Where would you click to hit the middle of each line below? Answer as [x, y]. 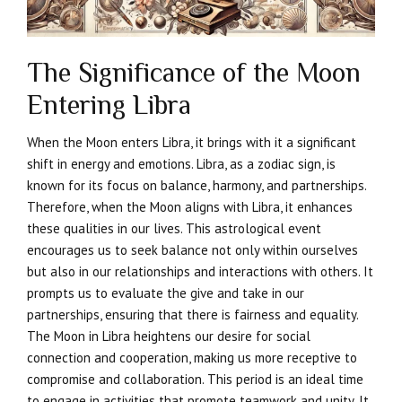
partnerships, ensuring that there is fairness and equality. [192, 315]
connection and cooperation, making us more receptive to [192, 358]
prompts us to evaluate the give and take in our [166, 293]
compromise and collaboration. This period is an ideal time [195, 380]
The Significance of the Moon [194, 73]
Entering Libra [109, 105]
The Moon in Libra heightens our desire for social [169, 336]
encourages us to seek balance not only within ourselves [192, 250]
